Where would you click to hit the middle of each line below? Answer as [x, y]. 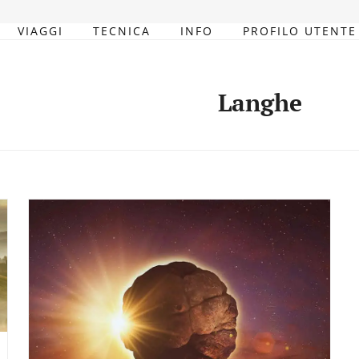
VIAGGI [41, 31]
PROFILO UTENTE [300, 31]
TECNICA [122, 31]
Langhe [260, 103]
